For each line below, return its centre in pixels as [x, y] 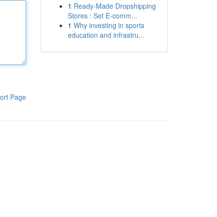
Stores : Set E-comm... [102, 15]
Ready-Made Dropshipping [115, 6]
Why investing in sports [109, 25]
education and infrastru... [106, 35]
